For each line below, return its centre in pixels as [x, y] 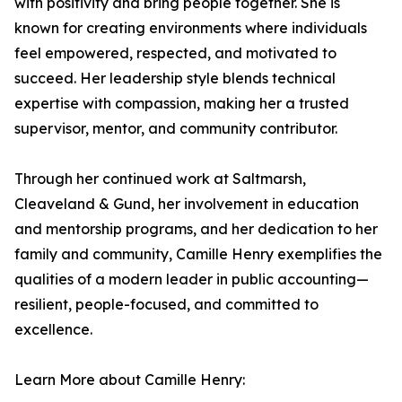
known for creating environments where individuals [191, 28]
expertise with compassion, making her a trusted [182, 103]
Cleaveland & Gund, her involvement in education [187, 204]
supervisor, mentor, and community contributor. [176, 128]
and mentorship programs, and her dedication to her [196, 229]
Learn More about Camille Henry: [130, 380]
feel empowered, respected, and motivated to [175, 53]
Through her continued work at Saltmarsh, [160, 179]
